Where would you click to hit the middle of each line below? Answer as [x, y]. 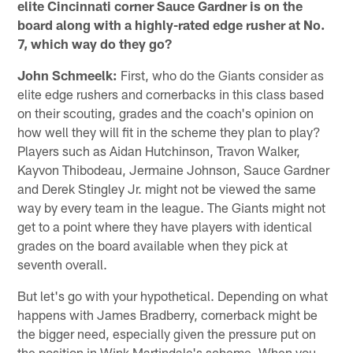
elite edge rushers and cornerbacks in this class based [171, 93]
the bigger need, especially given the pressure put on [167, 333]
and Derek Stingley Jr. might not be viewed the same [167, 188]
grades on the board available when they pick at [153, 245]
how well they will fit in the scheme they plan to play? [169, 131]
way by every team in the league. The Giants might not [172, 207]
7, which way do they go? [95, 43]
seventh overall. [63, 264]
